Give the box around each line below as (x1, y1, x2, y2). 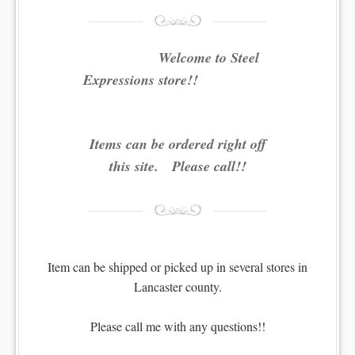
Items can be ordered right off (89, 134, 266, 154)
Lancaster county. (133, 278, 222, 295)
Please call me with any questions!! (90, 318, 265, 334)
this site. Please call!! (109, 156, 246, 176)
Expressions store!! (82, 70, 273, 90)
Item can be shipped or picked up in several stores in (48, 258, 307, 275)
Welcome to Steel (96, 48, 259, 67)
